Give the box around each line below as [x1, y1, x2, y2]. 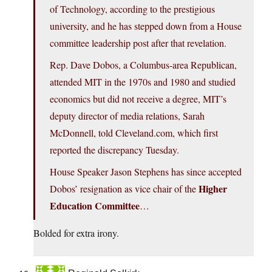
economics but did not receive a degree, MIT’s [50, 92, 226, 106]
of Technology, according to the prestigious [50, 2, 215, 16]
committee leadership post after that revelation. [50, 36, 226, 50]
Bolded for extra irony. [33, 226, 119, 240]
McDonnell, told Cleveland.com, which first [50, 126, 218, 140]
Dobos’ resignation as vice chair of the [50, 182, 199, 195]
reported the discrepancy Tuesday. [50, 143, 179, 157]
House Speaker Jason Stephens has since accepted [50, 165, 242, 178]
